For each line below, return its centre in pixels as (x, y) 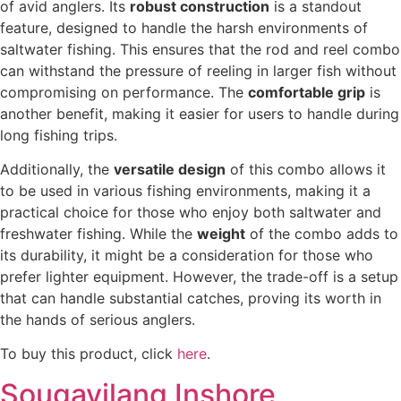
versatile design (170, 170)
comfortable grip (307, 92)
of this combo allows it (306, 170)
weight (221, 234)
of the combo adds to (322, 234)
